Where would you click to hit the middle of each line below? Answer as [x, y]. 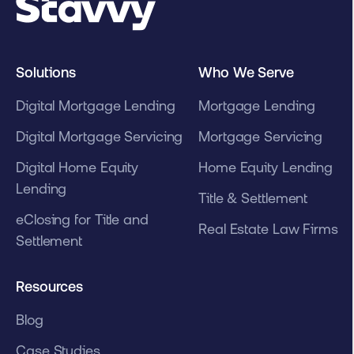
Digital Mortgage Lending [96, 106]
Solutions [46, 73]
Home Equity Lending [266, 168]
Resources [50, 287]
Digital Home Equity [77, 168]
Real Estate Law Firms [268, 229]
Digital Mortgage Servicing [100, 137]
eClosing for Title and [82, 220]
